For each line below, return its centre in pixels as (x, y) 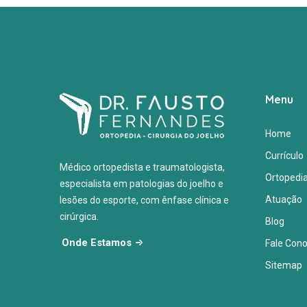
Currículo (284, 155)
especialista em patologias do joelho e (142, 183)
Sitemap (284, 265)
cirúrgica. (79, 216)
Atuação (284, 199)
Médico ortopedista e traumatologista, (142, 167)
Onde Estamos (97, 242)
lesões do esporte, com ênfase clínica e (144, 200)
